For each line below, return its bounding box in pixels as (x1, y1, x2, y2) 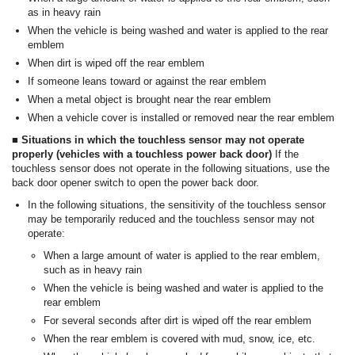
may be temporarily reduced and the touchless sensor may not (28, 213, 315, 226)
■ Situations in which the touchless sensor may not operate (12, 134, 304, 147)
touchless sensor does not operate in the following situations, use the (12, 162, 330, 175)
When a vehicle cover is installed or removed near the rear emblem (28, 112, 334, 124)
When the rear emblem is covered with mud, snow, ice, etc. (44, 333, 315, 345)
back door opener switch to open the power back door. (12, 177, 259, 189)
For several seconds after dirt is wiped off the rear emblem (44, 315, 311, 327)
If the (275, 148, 299, 161)
